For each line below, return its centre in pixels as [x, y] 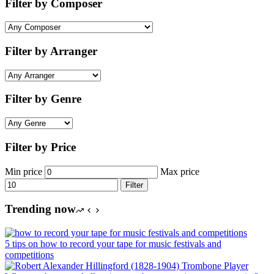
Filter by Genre [43, 99]
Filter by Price [40, 147]
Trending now [40, 209]
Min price [24, 171]
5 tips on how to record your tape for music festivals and [113, 244]
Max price [180, 171]
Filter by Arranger [51, 51]
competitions [29, 255]
